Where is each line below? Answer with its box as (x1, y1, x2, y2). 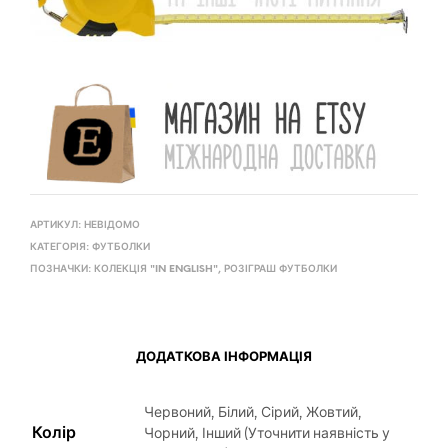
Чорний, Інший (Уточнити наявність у (144, 424, 390, 442)
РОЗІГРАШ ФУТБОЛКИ (224, 264, 337, 276)
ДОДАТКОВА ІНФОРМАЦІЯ (136, 350, 312, 364)
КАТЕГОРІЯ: (30, 242, 92, 254)
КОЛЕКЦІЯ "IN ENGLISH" (94, 264, 218, 276)
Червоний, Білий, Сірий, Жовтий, (144, 403, 362, 421)
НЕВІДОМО (84, 220, 140, 232)
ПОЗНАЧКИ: (30, 264, 94, 276)
